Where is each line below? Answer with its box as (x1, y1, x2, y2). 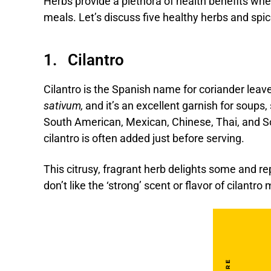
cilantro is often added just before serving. (44, 132, 244, 145)
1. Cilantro (44, 51, 124, 70)
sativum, (44, 100, 85, 113)
